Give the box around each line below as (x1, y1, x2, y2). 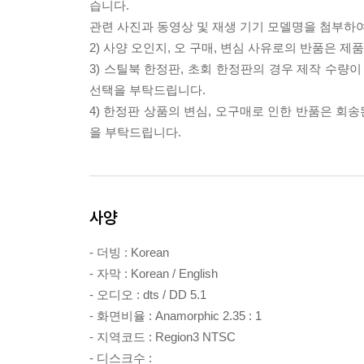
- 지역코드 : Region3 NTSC (89, 330, 236, 344)
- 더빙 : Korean (89, 245, 169, 259)
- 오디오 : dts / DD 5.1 (89, 288, 206, 301)
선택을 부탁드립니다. (89, 83, 206, 97)
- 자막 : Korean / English (89, 266, 218, 280)
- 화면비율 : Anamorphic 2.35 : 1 (89, 309, 262, 323)
